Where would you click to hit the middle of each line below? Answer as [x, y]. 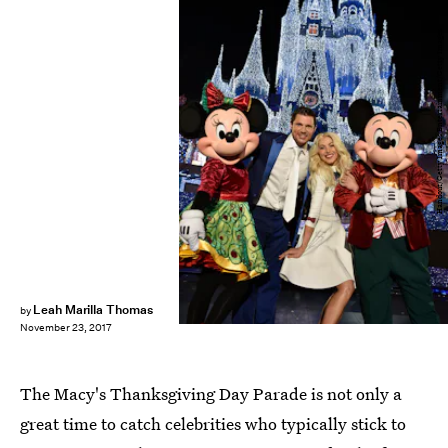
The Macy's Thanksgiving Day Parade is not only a [211, 393]
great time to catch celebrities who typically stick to [213, 423]
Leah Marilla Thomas [92, 309]
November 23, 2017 [66, 328]
